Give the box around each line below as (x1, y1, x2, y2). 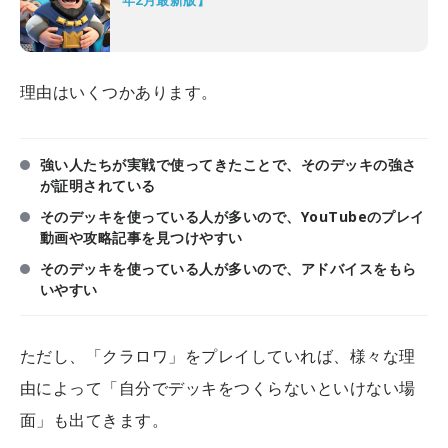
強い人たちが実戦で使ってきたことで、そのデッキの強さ (40, 155, 417, 175)
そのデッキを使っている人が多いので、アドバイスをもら (40, 259, 417, 279)
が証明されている (40, 176, 156, 196)
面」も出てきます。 (20, 409, 169, 432)
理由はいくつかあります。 (20, 81, 218, 104)
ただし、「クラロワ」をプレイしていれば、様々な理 (20, 345, 416, 368)
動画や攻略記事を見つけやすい (40, 228, 243, 248)
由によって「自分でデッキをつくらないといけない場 (20, 377, 416, 400)
